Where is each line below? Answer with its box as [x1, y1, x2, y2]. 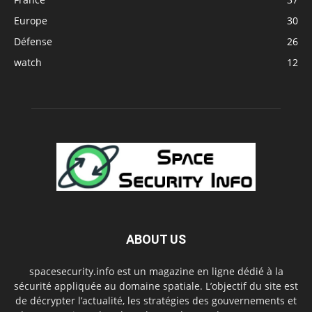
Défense [14, 34, 52, 48]
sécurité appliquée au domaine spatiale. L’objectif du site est [14, 279, 298, 293]
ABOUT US [126, 232, 186, 247]
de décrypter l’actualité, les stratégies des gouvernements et [15, 294, 297, 308]
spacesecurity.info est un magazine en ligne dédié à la [29, 265, 283, 279]
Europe [14, 13, 47, 27]
